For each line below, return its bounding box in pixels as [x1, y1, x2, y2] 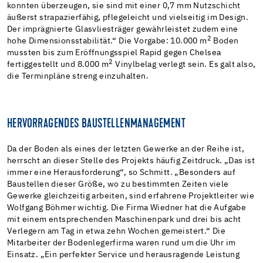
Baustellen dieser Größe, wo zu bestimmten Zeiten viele [7, 180, 229, 188]
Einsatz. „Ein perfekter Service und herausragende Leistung [7, 250, 240, 259]
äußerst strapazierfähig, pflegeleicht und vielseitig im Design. [7, 13, 249, 22]
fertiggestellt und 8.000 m [7, 60, 109, 69]
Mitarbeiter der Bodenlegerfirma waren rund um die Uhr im [7, 238, 236, 247]
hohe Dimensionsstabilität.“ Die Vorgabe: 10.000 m [7, 36, 207, 45]
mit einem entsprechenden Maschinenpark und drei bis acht [7, 215, 241, 224]
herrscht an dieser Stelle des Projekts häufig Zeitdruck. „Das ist [7, 156, 255, 165]
